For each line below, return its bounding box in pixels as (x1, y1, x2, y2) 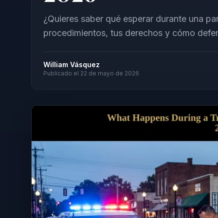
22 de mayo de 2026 (80, 70, 139, 77)
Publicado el (43, 70, 80, 77)
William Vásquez (43, 60, 100, 69)
